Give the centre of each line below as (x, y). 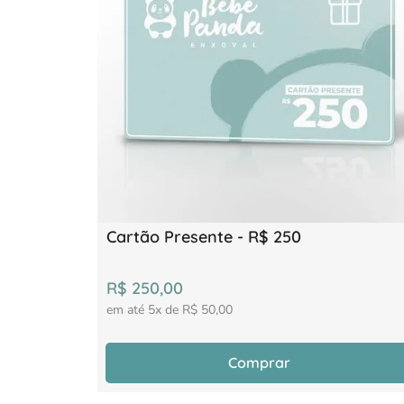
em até (127, 310)
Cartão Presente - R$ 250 (204, 237)
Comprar (260, 362)
